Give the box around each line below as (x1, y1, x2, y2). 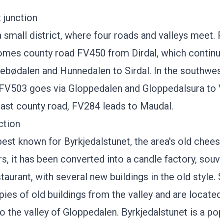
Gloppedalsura (142, 82, 207, 94)
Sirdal (125, 65, 149, 77)
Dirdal (132, 47, 157, 59)
